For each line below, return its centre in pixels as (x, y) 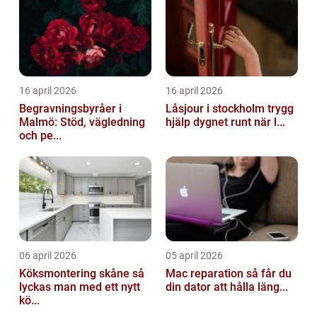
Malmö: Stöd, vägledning (82, 122)
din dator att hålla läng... (227, 287)
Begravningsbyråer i (70, 109)
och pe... (40, 136)
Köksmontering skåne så (76, 274)
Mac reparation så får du (206, 274)
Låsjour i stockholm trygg (217, 109)
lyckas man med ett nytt (80, 287)
